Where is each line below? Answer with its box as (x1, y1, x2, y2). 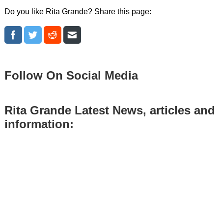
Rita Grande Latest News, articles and (4, 103, 215, 117)
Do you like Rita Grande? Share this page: (4, 7, 151, 16)
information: (4, 117, 74, 131)
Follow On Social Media (4, 68, 138, 82)
